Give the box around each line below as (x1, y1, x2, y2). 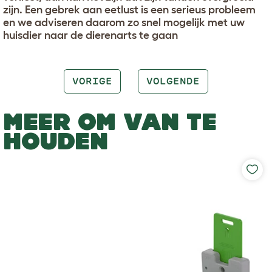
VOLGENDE (146, 76, 200, 86)
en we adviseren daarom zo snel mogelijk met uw (3, 16, 245, 29)
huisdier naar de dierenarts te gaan (3, 29, 178, 41)
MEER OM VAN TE (3, 107, 217, 135)
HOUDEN (3, 127, 108, 154)
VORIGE (72, 76, 112, 86)
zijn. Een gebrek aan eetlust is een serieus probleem (3, 3, 256, 16)
